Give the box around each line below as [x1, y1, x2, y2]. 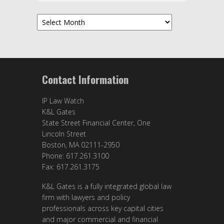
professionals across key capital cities [42, 203, 163, 213]
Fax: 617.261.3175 [42, 161, 99, 171]
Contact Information [42, 71, 128, 87]
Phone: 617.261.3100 [42, 150, 109, 160]
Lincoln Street [42, 128, 86, 138]
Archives [36, 14, 61, 23]
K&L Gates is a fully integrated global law [42, 181, 171, 191]
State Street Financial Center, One [42, 117, 150, 127]
